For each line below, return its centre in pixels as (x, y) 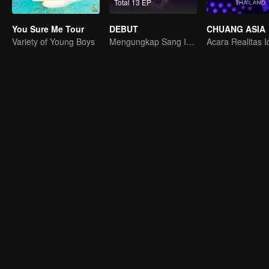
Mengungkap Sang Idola (190, 41)
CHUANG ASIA (236, 29)
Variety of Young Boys (53, 41)
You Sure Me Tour (48, 29)
